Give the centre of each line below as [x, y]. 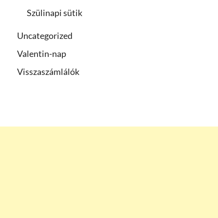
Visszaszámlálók [48, 71]
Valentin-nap [42, 53]
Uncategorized [45, 35]
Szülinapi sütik [54, 12]
